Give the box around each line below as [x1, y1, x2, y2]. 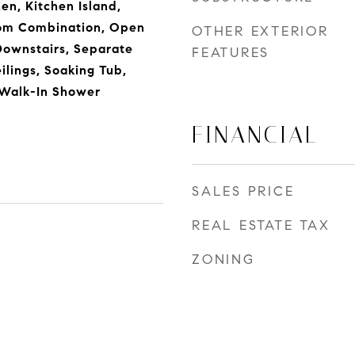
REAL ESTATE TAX [192, 217, 330, 234]
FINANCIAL [192, 121, 318, 148]
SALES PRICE [192, 183, 295, 200]
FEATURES [192, 44, 269, 61]
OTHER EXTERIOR [192, 23, 329, 40]
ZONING [192, 251, 255, 268]
